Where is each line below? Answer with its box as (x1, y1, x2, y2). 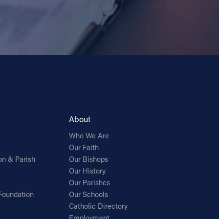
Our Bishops (69, 154, 109, 164)
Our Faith (69, 143, 99, 153)
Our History (69, 166, 106, 176)
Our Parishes (69, 178, 110, 188)
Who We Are (69, 131, 109, 141)
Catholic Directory (69, 201, 128, 211)
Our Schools (69, 190, 109, 199)
